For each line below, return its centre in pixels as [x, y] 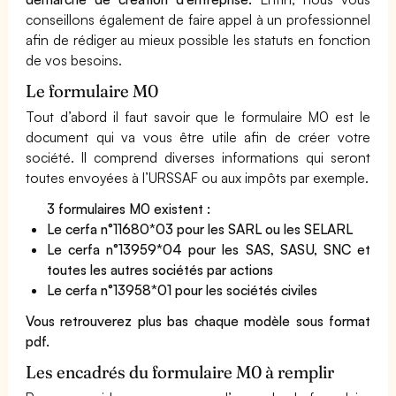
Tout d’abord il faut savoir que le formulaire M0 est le [198, 117]
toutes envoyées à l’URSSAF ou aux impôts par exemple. [198, 178]
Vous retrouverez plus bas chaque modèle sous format [198, 321]
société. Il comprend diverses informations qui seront [198, 157]
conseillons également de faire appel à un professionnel [198, 19]
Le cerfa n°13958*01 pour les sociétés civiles [183, 290]
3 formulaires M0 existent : [129, 209]
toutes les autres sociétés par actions [160, 270]
